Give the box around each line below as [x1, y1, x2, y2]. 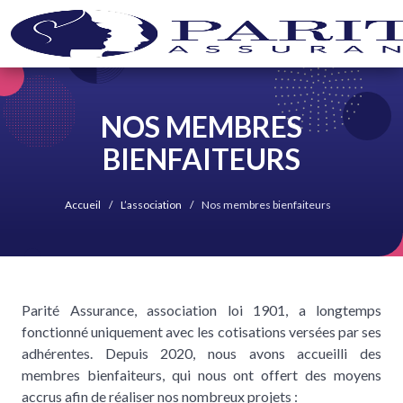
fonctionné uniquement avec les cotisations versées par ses [22, 323, 381, 341]
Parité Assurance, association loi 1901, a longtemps [22, 301, 381, 319]
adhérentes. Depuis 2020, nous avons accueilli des [22, 345, 381, 363]
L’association [120, 198, 182, 212]
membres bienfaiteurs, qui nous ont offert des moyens [22, 366, 381, 384]
